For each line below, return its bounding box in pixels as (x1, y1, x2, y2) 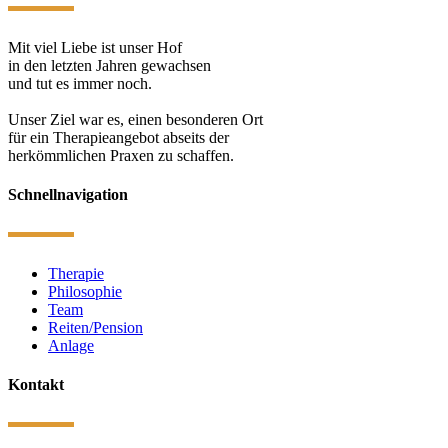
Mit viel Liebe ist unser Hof (8, 38, 182, 56)
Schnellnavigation (8, 185, 128, 203)
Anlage (48, 336, 94, 354)
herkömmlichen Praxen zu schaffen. (8, 146, 234, 164)
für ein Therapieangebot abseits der (8, 128, 229, 146)
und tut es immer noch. (8, 74, 152, 92)
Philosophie (48, 282, 122, 300)
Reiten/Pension (48, 318, 143, 336)
